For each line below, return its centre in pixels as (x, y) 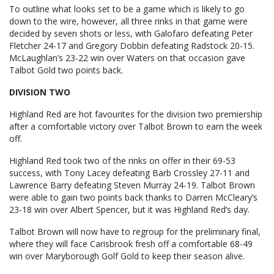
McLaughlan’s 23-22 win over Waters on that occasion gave (127, 58)
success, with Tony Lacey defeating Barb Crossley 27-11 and (129, 173)
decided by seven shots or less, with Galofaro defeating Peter (131, 34)
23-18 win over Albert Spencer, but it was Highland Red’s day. (129, 210)
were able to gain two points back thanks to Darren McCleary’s (133, 198)
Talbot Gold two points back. (66, 70)
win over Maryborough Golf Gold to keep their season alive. (127, 256)
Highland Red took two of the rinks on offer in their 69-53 (122, 161)
